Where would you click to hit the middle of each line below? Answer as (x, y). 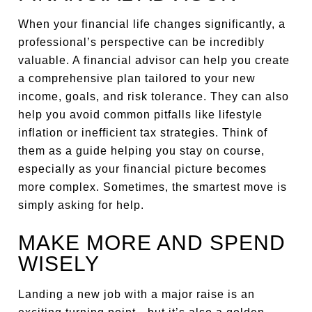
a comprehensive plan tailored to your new (137, 78)
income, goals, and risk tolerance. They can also (154, 96)
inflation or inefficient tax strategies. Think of (143, 133)
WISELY (59, 264)
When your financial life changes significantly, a (152, 24)
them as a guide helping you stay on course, (142, 151)
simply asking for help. (81, 205)
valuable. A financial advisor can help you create (154, 60)
